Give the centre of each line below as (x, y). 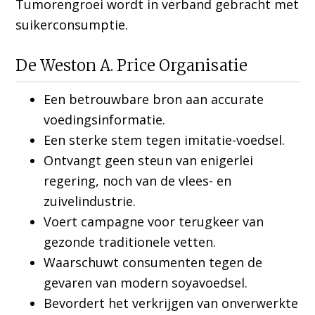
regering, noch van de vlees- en (138, 181)
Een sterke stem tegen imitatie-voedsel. (165, 140)
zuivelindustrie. (90, 201)
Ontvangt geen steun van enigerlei (149, 161)
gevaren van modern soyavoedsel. (146, 283)
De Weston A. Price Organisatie (132, 66)
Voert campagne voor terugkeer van (154, 222)
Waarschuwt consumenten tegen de (153, 263)
